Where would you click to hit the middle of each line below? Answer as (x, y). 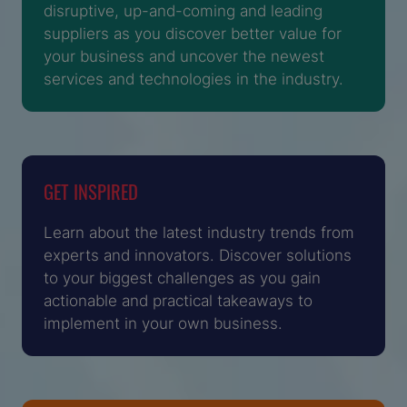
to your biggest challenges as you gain (182, 277)
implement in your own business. (163, 322)
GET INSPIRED (91, 191)
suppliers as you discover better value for (193, 33)
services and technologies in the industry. (194, 79)
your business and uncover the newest (184, 56)
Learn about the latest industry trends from (199, 231)
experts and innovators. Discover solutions (198, 254)
